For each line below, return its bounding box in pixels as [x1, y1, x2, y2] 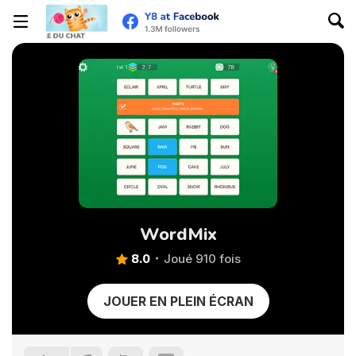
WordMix [139, 222, 217, 246]
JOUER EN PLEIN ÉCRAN [103, 293, 253, 309]
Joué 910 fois [163, 251, 241, 266]
